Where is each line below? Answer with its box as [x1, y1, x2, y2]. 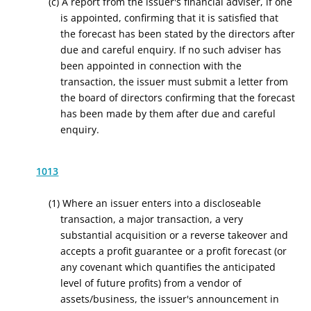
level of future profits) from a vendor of [60, 276, 242, 289]
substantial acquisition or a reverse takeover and [60, 228, 289, 242]
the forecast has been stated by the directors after [60, 27, 296, 40]
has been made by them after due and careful [60, 107, 276, 120]
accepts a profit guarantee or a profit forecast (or [60, 244, 287, 258]
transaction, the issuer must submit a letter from [60, 75, 289, 88]
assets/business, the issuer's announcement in [60, 292, 280, 305]
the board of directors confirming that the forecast [60, 91, 296, 104]
